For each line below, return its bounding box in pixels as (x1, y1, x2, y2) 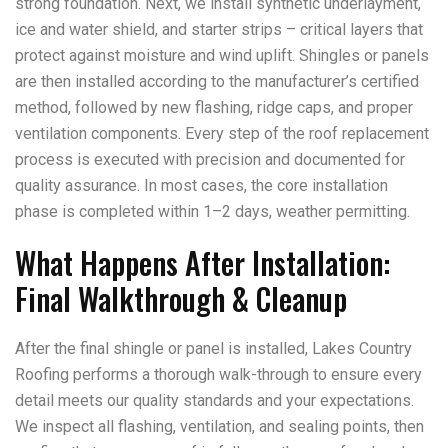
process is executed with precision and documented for (15, 150, 405, 169)
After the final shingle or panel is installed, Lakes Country (15, 339, 412, 358)
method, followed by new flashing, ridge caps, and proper (15, 98, 413, 117)
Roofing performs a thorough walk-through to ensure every (15, 365, 422, 384)
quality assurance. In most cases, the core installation (15, 176, 388, 195)
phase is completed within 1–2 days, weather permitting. (15, 202, 410, 221)
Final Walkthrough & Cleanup (15, 276, 347, 321)
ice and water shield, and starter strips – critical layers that (15, 20, 423, 39)
